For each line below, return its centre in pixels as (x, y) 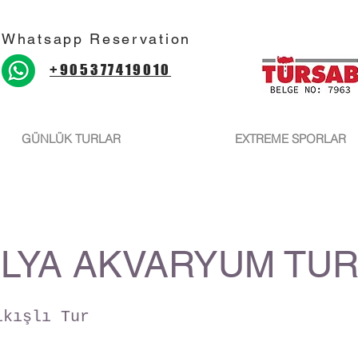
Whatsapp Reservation (97, 39)
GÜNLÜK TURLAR (71, 139)
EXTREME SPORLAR (290, 139)
